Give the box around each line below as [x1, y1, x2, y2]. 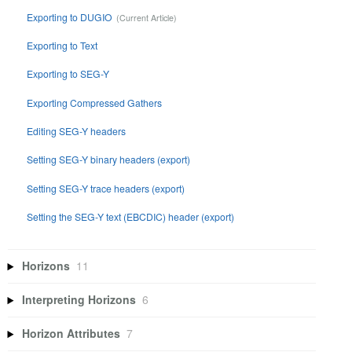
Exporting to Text [27, 38, 98, 52]
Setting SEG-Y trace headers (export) [27, 181, 185, 195]
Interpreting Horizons [22, 291, 137, 308]
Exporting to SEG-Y [27, 67, 110, 81]
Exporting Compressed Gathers [27, 95, 163, 109]
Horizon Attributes [22, 325, 121, 342]
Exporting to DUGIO [27, 9, 113, 24]
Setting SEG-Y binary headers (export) [27, 152, 191, 167]
